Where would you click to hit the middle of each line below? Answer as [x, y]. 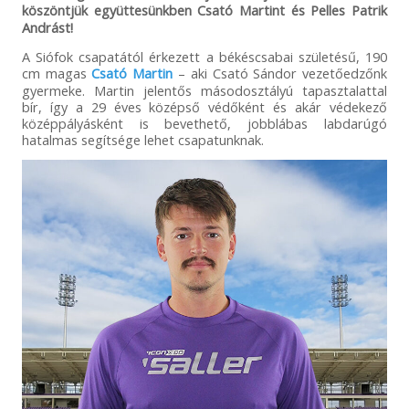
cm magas [57, 73]
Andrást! [47, 27]
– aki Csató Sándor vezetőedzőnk [280, 73]
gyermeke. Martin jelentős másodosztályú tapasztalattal [204, 90]
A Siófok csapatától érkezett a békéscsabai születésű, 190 [204, 56]
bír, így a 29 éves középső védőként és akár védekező [204, 106]
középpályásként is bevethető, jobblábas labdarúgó [204, 123]
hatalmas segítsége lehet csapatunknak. [142, 139]
